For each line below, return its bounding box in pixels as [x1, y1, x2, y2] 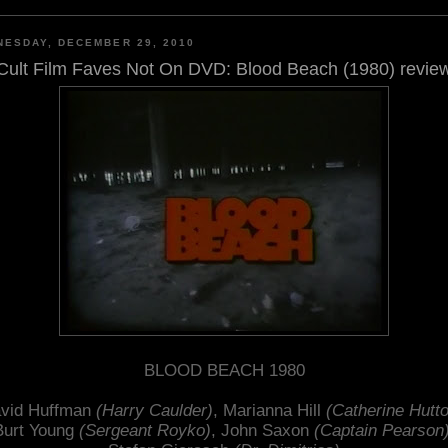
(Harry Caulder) [95, 400, 213, 420]
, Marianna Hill [212, 400, 326, 420]
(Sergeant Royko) [79, 420, 211, 440]
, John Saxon [211, 420, 314, 440]
